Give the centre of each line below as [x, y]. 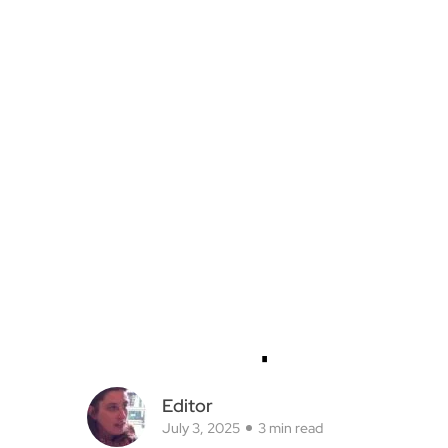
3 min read [290, 72]
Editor [187, 50]
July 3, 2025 [201, 72]
